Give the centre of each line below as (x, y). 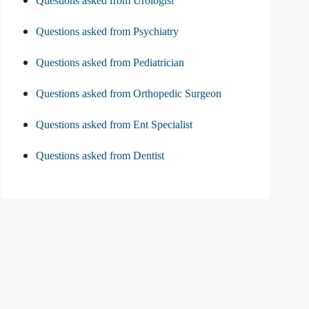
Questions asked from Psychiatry (107, 32)
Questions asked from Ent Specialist (114, 125)
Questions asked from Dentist (100, 156)
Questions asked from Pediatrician (110, 63)
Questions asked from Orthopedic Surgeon (129, 94)
